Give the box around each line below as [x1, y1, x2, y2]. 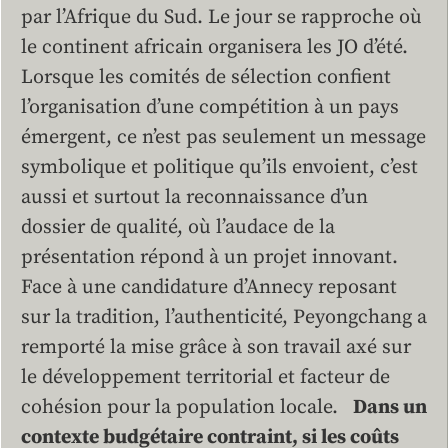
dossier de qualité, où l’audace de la [21, 215, 335, 241]
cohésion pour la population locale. [21, 395, 353, 421]
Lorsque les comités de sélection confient [21, 65, 391, 91]
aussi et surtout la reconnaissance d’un [21, 185, 368, 211]
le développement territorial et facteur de [21, 365, 390, 391]
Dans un [353, 395, 427, 421]
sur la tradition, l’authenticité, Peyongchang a [21, 305, 427, 331]
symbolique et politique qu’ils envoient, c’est [21, 155, 418, 181]
